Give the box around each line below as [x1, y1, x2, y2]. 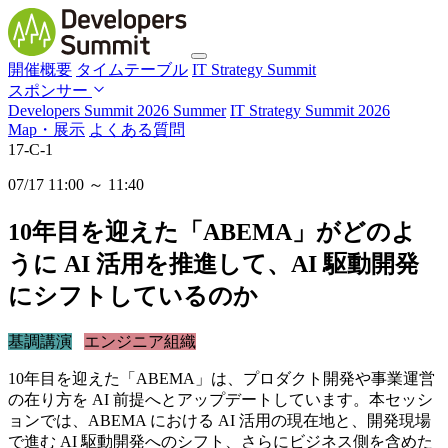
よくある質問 [89, 120, 185, 138]
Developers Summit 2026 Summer [8, 101, 226, 119]
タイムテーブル [76, 60, 188, 78]
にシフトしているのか [8, 282, 258, 309]
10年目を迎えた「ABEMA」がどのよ [8, 218, 416, 245]
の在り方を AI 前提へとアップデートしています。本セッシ [8, 390, 433, 408]
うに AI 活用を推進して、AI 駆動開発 [8, 250, 419, 277]
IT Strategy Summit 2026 [230, 101, 390, 119]
